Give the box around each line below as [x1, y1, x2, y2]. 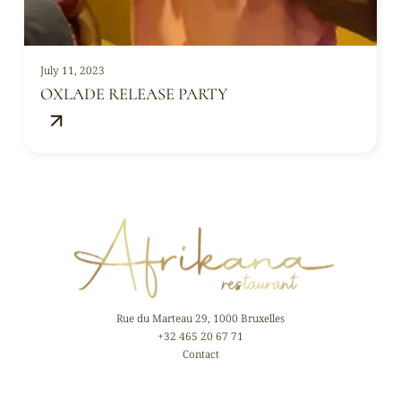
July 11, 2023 [39, 63, 105, 78]
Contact [182, 346, 219, 362]
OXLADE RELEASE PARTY [39, 83, 227, 104]
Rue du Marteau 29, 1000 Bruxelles [116, 311, 285, 326]
